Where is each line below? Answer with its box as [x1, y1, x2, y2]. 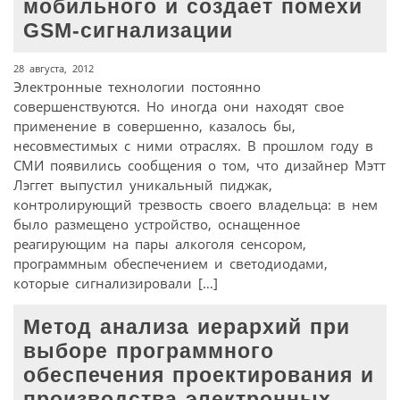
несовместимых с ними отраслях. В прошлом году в [13, 136, 373, 154]
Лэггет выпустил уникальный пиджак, [13, 175, 272, 194]
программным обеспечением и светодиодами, [13, 254, 328, 272]
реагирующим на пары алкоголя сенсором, [13, 234, 306, 253]
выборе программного [23, 339, 275, 362]
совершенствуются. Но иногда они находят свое [13, 96, 344, 115]
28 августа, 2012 [13, 61, 94, 75]
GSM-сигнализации [23, 20, 234, 43]
